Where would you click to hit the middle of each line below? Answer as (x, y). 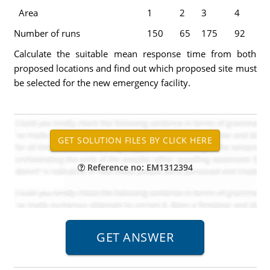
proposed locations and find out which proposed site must (135, 68)
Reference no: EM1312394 (139, 167)
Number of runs (47, 33)
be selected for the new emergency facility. (102, 83)
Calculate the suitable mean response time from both (135, 54)
